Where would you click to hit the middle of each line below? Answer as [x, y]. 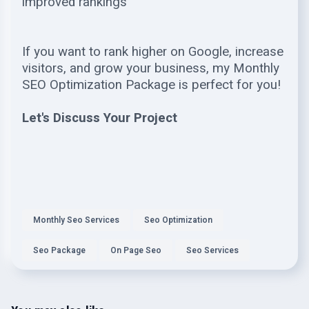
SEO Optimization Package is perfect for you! [151, 85]
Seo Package [59, 250]
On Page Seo [136, 250]
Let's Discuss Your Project [100, 118]
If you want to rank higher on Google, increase [153, 52]
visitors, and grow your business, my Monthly [151, 68]
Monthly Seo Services [76, 220]
